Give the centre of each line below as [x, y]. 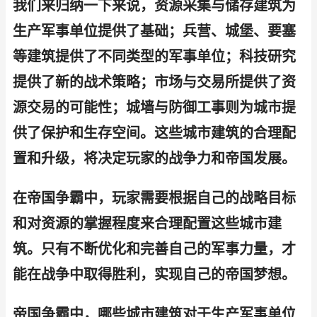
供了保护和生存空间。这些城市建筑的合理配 [154, 133]
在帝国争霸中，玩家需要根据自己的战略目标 [154, 198]
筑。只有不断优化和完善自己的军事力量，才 [154, 249]
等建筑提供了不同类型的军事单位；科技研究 [154, 57]
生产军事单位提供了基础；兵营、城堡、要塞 [154, 31]
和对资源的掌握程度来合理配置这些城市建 [147, 224]
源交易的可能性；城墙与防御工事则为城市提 [154, 108]
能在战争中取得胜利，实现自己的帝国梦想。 [154, 275]
